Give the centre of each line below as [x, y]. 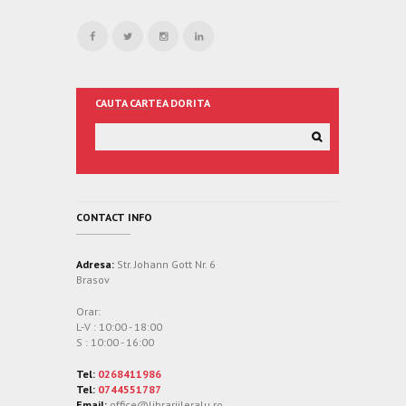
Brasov [93, 280]
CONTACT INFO [114, 217]
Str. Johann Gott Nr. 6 [165, 265]
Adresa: [95, 265]
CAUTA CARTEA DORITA [153, 102]
